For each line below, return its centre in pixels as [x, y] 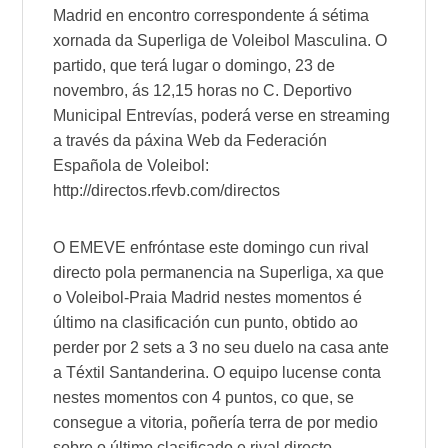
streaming [355, 115]
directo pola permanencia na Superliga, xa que [219, 272]
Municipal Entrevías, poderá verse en [187, 115]
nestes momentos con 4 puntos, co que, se [204, 397]
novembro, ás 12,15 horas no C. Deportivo [203, 90]
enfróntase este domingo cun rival [248, 247]
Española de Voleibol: [131, 165]
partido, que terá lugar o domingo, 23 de [194, 65]
